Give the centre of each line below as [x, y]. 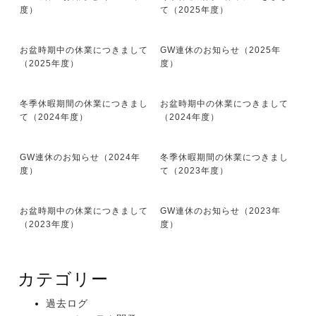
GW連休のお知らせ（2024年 [80, 158]
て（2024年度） [54, 117]
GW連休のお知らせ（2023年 [220, 211]
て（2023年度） [194, 171]
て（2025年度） [194, 10]
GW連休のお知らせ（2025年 [220, 50]
